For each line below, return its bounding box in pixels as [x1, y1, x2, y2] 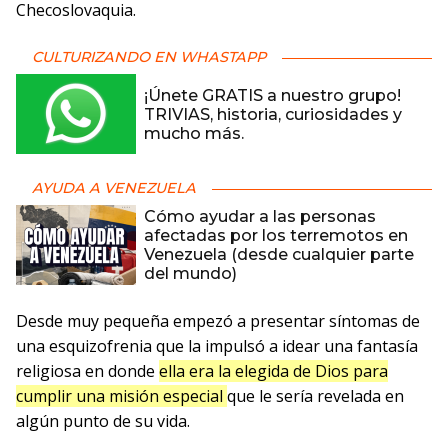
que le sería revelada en [227, 385, 404, 407]
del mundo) [144, 264, 237, 283]
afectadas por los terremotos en [144, 226, 408, 245]
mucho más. [144, 123, 244, 143]
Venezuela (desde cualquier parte [144, 245, 414, 264]
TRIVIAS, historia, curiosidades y [144, 104, 402, 124]
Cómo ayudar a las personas [144, 207, 376, 226]
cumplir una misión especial [16, 385, 227, 407]
